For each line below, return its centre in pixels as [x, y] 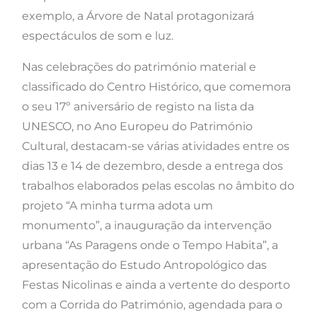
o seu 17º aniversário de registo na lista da [138, 106]
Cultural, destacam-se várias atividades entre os [156, 146]
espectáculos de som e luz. [98, 35]
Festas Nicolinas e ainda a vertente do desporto [156, 284]
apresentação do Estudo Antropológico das [144, 265]
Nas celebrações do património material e [139, 67]
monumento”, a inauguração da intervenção [147, 225]
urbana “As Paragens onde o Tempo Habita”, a [150, 245]
